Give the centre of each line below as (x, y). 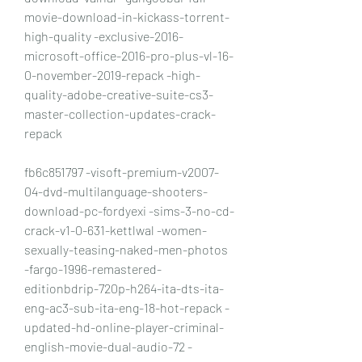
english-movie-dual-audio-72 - (108, 346)
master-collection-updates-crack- (120, 113)
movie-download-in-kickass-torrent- (127, 16)
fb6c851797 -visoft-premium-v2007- (122, 171)
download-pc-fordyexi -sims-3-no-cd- (129, 210)
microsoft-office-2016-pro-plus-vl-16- (129, 55)
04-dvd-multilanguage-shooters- (116, 191)
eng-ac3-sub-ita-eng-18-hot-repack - (127, 307)
